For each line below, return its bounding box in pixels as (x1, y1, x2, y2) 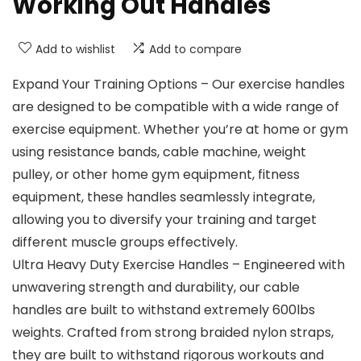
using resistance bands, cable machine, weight (12, 143, 306, 162)
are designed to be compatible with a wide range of (12, 98, 339, 117)
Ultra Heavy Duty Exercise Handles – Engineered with (12, 255, 345, 275)
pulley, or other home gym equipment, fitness (12, 165, 300, 185)
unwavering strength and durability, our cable (12, 278, 300, 297)
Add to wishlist (35, 41, 115, 58)
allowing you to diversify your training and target (12, 210, 317, 230)
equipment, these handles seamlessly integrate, (12, 188, 315, 207)
